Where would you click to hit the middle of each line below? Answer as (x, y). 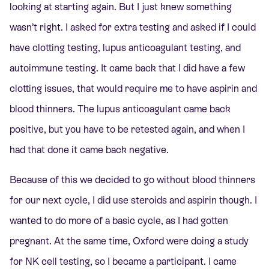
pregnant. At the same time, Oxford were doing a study (129, 241)
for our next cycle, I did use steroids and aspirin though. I (133, 200)
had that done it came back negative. (89, 150)
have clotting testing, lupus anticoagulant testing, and (125, 47)
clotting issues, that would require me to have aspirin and (133, 88)
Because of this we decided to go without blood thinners (132, 180)
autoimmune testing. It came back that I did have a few (127, 68)
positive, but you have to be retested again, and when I (127, 129)
